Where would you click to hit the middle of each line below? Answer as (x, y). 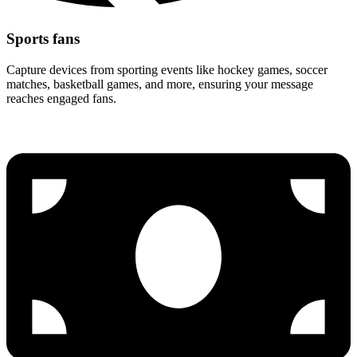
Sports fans (43, 39)
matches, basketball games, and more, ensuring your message (160, 84)
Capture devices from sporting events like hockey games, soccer (167, 69)
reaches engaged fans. (61, 98)
